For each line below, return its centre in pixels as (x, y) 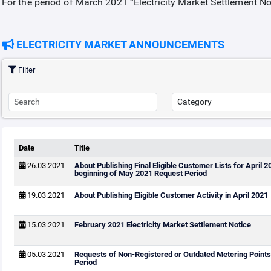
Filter (25, 70)
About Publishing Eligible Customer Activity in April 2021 (171, 195)
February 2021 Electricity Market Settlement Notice (162, 225)
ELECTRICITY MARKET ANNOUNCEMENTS (119, 44)
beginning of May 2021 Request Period (140, 173)
